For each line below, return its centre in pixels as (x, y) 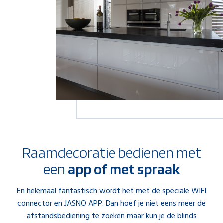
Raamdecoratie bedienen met (111, 152)
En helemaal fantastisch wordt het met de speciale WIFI (111, 191)
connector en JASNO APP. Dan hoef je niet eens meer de (111, 204)
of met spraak (137, 169)
